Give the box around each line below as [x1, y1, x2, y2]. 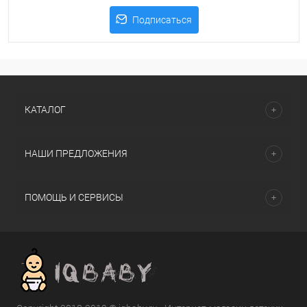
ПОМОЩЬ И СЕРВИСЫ [25, 192, 123, 203]
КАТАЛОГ [25, 104, 66, 115]
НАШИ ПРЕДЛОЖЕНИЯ [25, 148, 127, 159]
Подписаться [132, 14, 192, 25]
